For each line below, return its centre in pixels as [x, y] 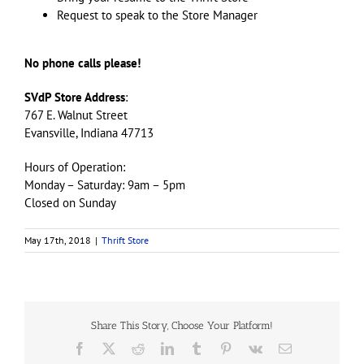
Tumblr [221, 348]
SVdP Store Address [75, 97]
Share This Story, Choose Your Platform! [182, 325]
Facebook [110, 348]
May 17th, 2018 [58, 240]
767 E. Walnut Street [76, 115]
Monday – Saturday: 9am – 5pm [105, 184]
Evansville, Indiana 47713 [89, 132]
